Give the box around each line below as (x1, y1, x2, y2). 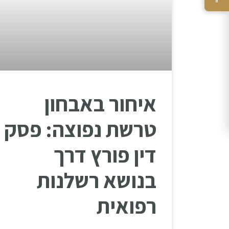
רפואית (97, 191, 156, 220)
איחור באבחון (44, 89, 156, 118)
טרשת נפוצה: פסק (4, 114, 156, 143)
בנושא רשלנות (37, 166, 156, 194)
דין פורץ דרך (54, 140, 156, 169)
